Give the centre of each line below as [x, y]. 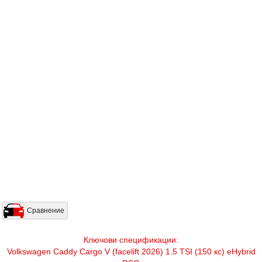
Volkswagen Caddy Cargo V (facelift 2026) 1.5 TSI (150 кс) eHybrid [131, 251]
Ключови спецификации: [131, 239]
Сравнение [46, 210]
